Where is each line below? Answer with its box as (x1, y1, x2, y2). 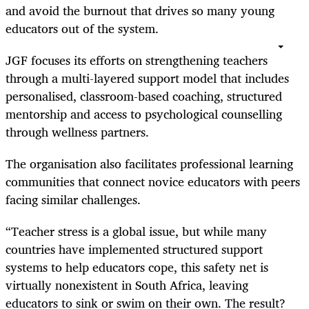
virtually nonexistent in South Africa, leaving (6, 275, 248, 296)
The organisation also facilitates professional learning (6, 153, 293, 175)
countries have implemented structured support (6, 239, 263, 260)
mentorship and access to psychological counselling (6, 103, 282, 125)
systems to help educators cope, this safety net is (6, 257, 268, 278)
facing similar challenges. (6, 189, 141, 210)
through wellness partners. (6, 121, 149, 143)
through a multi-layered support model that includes (6, 68, 289, 89)
